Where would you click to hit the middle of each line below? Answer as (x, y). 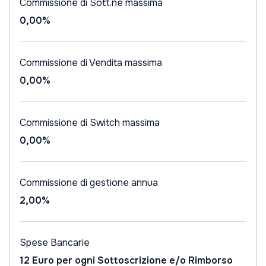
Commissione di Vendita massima (91, 63)
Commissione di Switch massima (90, 123)
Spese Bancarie (55, 243)
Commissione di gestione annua (89, 183)
